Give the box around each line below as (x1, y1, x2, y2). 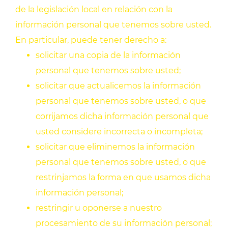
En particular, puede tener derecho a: (15, 35, 166, 45)
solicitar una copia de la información (36, 50, 181, 61)
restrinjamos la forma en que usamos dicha (36, 173, 211, 183)
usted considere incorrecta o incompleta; (36, 127, 203, 137)
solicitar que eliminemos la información (36, 142, 195, 152)
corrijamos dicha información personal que (36, 111, 209, 122)
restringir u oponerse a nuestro (36, 203, 162, 213)
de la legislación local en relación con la (15, 5, 173, 15)
